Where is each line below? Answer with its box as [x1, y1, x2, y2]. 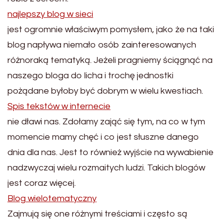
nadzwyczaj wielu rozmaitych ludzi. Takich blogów [7, 163, 205, 172]
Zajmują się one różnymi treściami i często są [7, 209, 187, 219]
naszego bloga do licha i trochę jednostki [7, 71, 173, 80]
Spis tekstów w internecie [7, 102, 111, 111]
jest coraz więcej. [7, 178, 76, 188]
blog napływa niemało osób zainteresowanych [7, 40, 196, 50]
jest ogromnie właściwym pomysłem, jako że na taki [7, 25, 214, 34]
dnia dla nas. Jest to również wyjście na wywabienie [7, 148, 214, 157]
